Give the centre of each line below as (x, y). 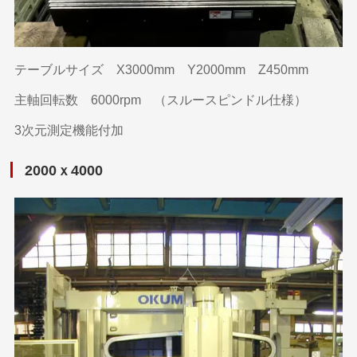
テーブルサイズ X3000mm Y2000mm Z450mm (162, 69)
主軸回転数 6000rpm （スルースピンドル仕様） (161, 100)
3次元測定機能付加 (69, 130)
